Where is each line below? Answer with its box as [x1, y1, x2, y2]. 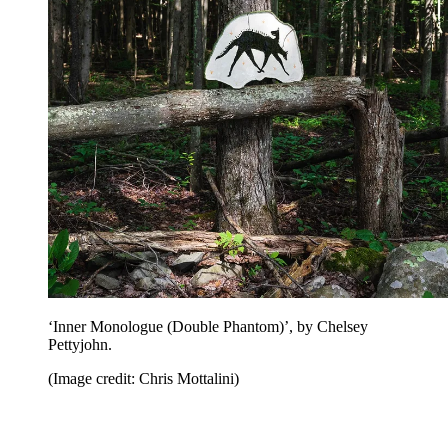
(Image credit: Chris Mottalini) [48, 370, 239, 388]
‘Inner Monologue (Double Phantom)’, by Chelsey [48, 318, 368, 336]
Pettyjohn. [48, 336, 112, 354]
